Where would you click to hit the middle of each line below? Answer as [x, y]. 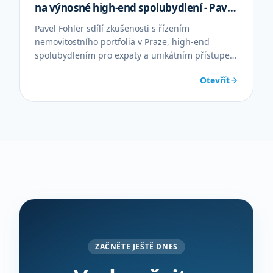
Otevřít [215, 80]
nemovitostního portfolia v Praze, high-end [122, 42]
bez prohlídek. [64, 69]
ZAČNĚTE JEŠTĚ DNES [136, 246]
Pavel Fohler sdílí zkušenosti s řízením [112, 28]
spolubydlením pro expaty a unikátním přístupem [136, 55]
